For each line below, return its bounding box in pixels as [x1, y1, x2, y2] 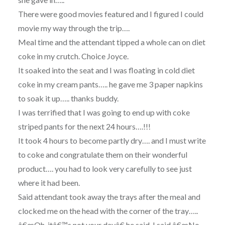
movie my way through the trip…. [18, 23, 130, 33]
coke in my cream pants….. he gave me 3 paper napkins [18, 79, 203, 89]
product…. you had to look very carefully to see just [18, 164, 192, 174]
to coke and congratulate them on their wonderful [18, 150, 187, 160]
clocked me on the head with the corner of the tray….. [18, 206, 198, 216]
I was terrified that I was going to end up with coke [18, 107, 190, 118]
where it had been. [18, 178, 80, 188]
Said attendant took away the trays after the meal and [18, 192, 200, 202]
